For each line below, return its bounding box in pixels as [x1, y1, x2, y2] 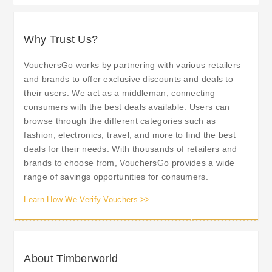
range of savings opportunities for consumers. [24, 171, 208, 182]
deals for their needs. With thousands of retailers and [24, 143, 237, 154]
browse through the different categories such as [24, 115, 216, 126]
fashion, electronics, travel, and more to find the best [24, 129, 236, 140]
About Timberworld [24, 252, 118, 265]
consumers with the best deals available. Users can [24, 101, 230, 112]
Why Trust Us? [24, 33, 98, 46]
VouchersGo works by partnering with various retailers [24, 59, 241, 70]
